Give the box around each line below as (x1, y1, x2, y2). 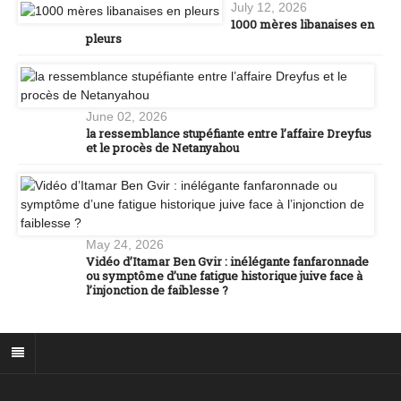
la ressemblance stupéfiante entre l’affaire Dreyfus (86, 125, 371, 142)
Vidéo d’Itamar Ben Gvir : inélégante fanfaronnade (86, 253, 369, 270)
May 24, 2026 (86, 237, 164, 252)
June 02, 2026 (86, 109, 167, 124)
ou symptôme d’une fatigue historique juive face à (86, 268, 363, 285)
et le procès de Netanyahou (86, 140, 239, 157)
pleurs (86, 30, 122, 47)
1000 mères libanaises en (231, 16, 374, 33)
